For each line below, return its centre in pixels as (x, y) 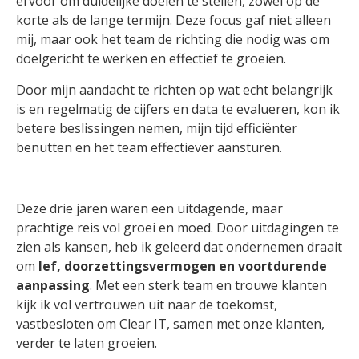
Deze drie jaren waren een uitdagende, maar (149, 209)
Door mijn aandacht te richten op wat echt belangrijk (174, 89)
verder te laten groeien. (88, 343)
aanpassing (53, 286)
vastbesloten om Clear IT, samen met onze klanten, (170, 324)
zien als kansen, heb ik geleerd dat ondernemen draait (179, 247)
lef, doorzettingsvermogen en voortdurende (183, 266)
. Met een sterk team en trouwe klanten (208, 286)
